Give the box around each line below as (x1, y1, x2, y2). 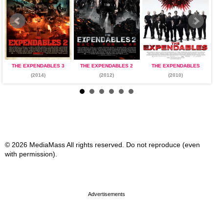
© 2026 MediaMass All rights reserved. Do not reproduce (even (5, 141, 200, 149)
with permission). (5, 150, 57, 158)
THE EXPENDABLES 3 (11, 63, 65, 69)
